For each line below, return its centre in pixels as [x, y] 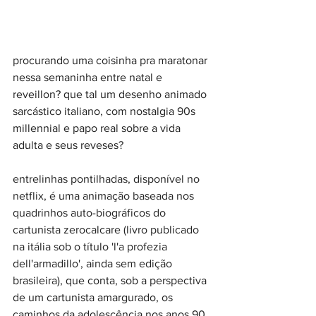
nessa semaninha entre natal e [89, 77]
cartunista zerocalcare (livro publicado [107, 229]
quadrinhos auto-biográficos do [91, 212]
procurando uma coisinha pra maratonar [111, 60]
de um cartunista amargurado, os [94, 297]
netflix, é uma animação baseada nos [105, 195]
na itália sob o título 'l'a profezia [91, 246]
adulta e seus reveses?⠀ [72, 145]
